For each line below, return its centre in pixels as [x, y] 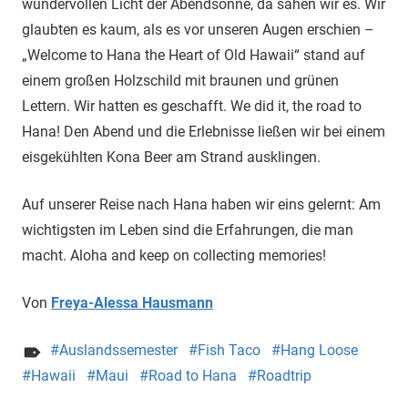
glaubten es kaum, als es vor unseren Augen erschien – [198, 30]
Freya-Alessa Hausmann [132, 303]
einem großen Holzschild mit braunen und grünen [180, 81]
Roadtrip [284, 376]
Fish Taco [229, 351]
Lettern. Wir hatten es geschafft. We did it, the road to [192, 107]
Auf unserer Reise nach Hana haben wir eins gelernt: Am [201, 205]
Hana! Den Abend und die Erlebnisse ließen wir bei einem [204, 132]
